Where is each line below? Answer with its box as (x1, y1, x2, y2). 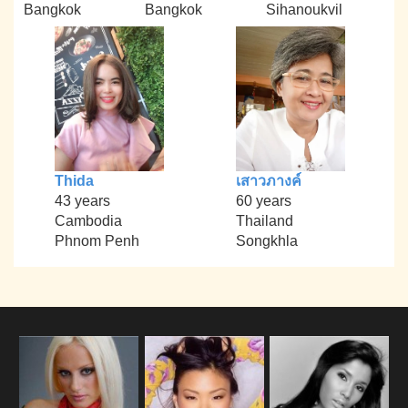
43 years (54, 193, 110, 209)
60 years (235, 193, 291, 209)
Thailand (235, 213, 293, 229)
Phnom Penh (54, 233, 139, 250)
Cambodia (54, 213, 122, 229)
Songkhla (235, 233, 298, 250)
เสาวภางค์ (235, 173, 301, 189)
